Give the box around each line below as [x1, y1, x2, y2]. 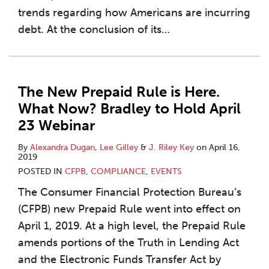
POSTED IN [18, 166, 65, 177]
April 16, [209, 142, 240, 153]
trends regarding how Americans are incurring [18, 6, 250, 19]
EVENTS [151, 166, 182, 177]
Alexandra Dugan [30, 142, 95, 153]
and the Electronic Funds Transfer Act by [18, 253, 221, 266]
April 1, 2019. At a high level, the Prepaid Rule [18, 219, 246, 232]
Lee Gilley [100, 142, 138, 153]
